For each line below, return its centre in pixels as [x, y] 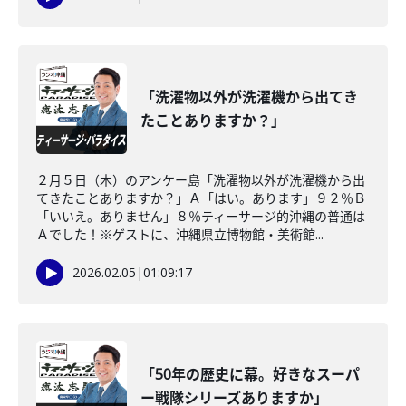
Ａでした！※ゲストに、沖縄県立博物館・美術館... [180, 234]
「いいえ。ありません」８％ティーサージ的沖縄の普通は [201, 216]
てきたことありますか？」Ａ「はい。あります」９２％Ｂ [201, 198]
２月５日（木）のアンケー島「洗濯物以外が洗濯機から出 [201, 180]
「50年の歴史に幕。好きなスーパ [250, 374]
